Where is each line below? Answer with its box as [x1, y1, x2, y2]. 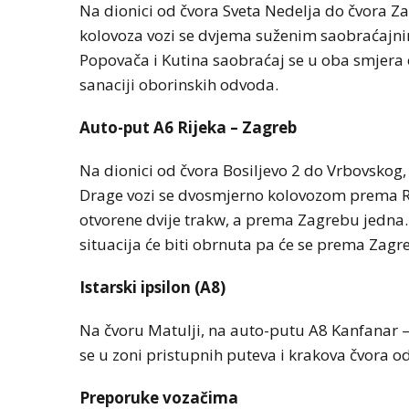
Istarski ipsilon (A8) [79, 276, 225, 298]
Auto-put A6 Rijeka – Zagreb [79, 116, 297, 138]
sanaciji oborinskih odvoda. [79, 73, 278, 95]
